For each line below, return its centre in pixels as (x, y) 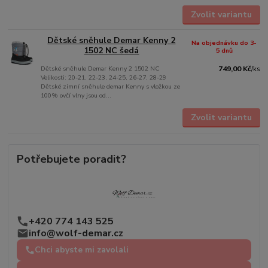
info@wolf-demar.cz (76, 233)
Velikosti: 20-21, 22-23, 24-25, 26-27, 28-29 (104, 78)
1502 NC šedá (112, 51)
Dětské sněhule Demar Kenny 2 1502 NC (100, 69)
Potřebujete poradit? (72, 159)
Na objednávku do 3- (224, 43)
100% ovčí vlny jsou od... (76, 96)
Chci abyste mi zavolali (82, 249)
